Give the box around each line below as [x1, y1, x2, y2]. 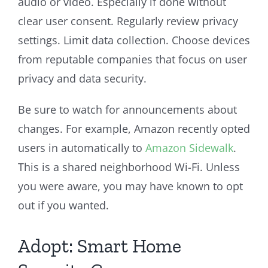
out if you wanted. [18, 197, 109, 212]
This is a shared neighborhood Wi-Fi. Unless [18, 159, 240, 174]
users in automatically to [18, 140, 145, 155]
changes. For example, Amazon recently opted [18, 121, 250, 136]
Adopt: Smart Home [18, 234, 181, 257]
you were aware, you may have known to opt [18, 178, 243, 193]
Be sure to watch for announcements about [18, 102, 237, 117]
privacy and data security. [18, 71, 147, 86]
